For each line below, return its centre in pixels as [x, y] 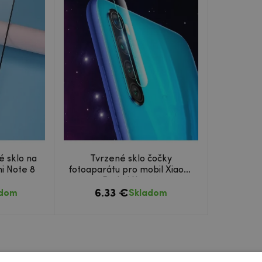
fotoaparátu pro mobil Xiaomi [131, 170]
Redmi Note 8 [131, 181]
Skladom [148, 193]
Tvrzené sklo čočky [131, 159]
